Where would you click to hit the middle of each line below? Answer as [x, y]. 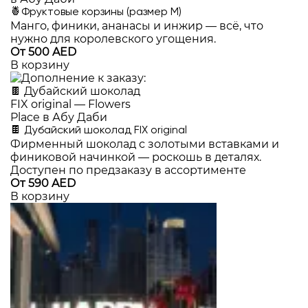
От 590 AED [43, 183]
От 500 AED [43, 52]
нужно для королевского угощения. [113, 39]
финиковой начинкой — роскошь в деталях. [136, 157]
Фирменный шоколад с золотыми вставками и [145, 144]
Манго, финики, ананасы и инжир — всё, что [137, 26]
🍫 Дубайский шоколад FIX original [99, 131]
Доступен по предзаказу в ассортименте [128, 170]
